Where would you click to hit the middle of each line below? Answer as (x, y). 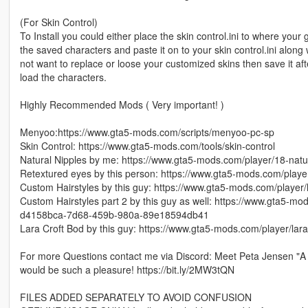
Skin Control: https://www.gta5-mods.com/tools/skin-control (147, 146)
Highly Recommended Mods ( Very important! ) (122, 105)
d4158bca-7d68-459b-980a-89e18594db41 (114, 215)
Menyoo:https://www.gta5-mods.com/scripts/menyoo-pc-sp (147, 132)
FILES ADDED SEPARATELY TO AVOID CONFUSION (135, 297)
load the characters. (63, 77)
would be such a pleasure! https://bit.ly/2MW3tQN (127, 270)
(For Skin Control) (58, 22)
